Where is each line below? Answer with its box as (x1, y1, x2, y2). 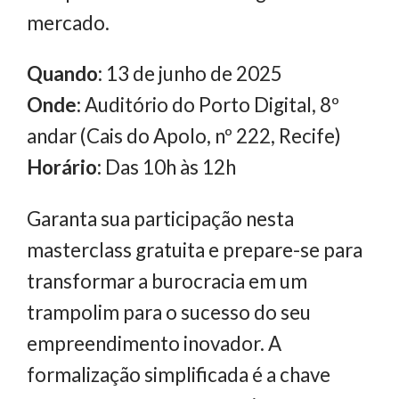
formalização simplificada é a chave (27, 362, 330, 387)
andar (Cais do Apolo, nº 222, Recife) (27, 124, 341, 149)
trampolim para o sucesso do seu (27, 299, 311, 324)
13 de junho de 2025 (102, 61, 282, 86)
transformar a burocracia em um (27, 268, 307, 293)
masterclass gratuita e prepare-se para (27, 237, 362, 262)
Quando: (27, 61, 102, 86)
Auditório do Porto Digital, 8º (81, 93, 339, 118)
